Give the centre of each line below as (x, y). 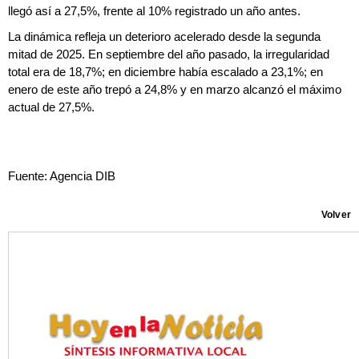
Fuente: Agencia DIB (62, 176)
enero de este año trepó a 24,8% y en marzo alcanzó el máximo (175, 90)
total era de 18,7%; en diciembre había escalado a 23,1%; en (165, 72)
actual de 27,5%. (51, 107)
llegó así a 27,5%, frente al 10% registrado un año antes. (154, 11)
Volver (336, 215)
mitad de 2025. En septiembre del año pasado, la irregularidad (169, 54)
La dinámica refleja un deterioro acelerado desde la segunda (164, 37)
